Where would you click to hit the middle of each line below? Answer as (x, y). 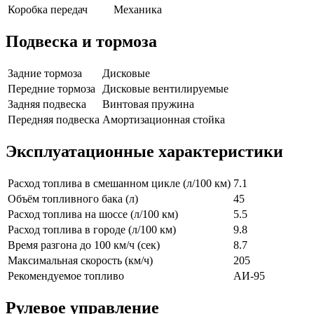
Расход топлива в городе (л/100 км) (92, 229)
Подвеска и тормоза (81, 41)
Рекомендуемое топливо (66, 275)
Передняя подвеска (54, 119)
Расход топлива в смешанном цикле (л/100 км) (119, 183)
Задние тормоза (45, 73)
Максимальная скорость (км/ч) (80, 260)
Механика (138, 10)
